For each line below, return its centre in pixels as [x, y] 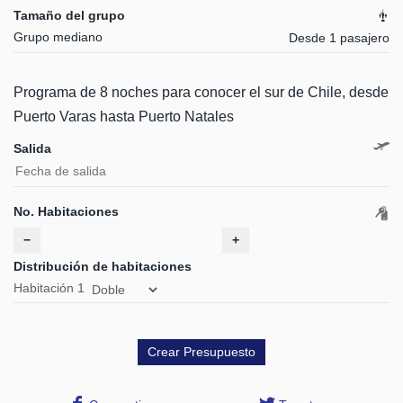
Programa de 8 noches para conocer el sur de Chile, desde [201, 93]
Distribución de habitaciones [103, 267]
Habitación [45, 288]
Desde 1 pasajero [339, 38]
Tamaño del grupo [69, 15]
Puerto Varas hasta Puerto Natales [124, 117]
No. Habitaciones [66, 212]
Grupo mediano [58, 37]
